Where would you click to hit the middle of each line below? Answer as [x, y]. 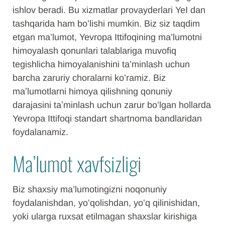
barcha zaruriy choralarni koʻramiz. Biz [89, 78]
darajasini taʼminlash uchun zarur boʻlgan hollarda [112, 105]
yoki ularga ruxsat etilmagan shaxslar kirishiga [105, 216]
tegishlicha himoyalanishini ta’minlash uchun [101, 64]
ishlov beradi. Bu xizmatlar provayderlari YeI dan [109, 10]
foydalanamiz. [40, 132]
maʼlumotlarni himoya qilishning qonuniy [92, 91]
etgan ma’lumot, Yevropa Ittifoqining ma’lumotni [107, 37]
